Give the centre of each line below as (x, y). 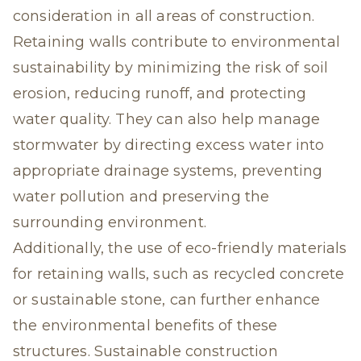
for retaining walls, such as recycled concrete (179, 274)
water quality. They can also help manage (167, 119)
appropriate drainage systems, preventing (168, 171)
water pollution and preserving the (141, 197)
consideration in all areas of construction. (164, 16)
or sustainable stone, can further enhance (167, 300)
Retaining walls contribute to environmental (176, 42)
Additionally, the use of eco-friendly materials (180, 248)
